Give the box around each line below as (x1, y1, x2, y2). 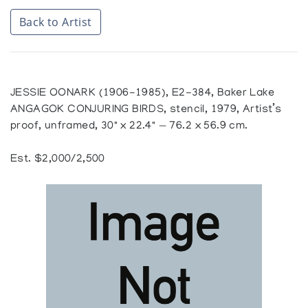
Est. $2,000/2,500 (10, 153, 105, 166)
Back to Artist (19, 14, 92, 30)
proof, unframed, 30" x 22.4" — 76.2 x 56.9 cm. (10, 120, 248, 133)
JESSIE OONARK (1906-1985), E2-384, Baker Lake (10, 87, 275, 100)
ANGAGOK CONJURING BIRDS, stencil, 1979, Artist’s (10, 104, 282, 117)
